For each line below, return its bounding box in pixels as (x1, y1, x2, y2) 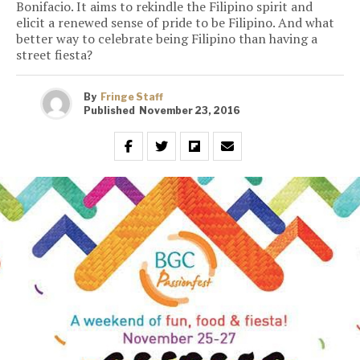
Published (84, 104, 135, 117)
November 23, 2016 (139, 104, 240, 117)
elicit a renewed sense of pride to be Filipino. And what (16, 14, 334, 32)
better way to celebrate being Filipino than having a (16, 30, 317, 48)
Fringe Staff (100, 90, 163, 103)
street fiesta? (16, 46, 92, 64)
